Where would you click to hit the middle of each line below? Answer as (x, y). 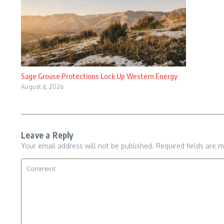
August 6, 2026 (42, 87)
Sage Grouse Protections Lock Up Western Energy (99, 76)
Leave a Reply (47, 135)
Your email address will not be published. (87, 146)
